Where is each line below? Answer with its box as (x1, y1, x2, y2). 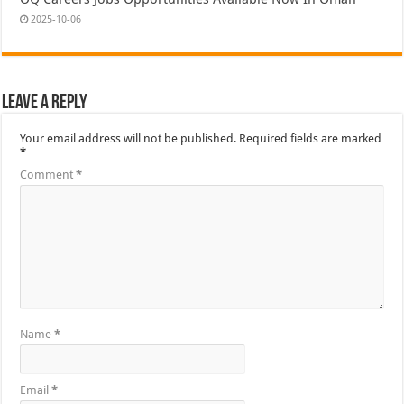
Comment (20, 167, 77, 181)
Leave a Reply (2, 92, 88, 114)
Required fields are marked (239, 131, 382, 145)
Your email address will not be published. (20, 131, 237, 145)
